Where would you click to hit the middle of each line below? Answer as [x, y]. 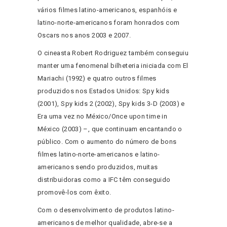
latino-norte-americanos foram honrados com [109, 23]
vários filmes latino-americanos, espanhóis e [107, 10]
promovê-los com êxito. [74, 193]
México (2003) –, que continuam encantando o [110, 129]
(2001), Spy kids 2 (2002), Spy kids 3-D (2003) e [111, 104]
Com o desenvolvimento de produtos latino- [106, 210]
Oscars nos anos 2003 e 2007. [84, 35]
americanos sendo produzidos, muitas [98, 167]
